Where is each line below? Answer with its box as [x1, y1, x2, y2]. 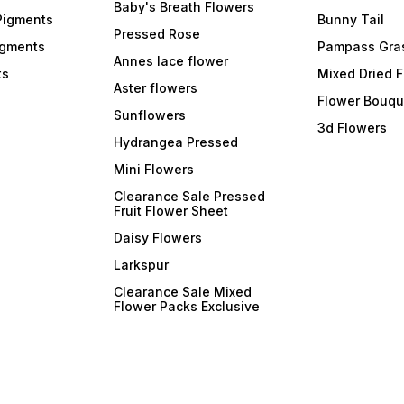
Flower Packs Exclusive [114, 298, 261, 315]
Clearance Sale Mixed [114, 284, 252, 300]
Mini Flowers [114, 161, 195, 178]
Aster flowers [114, 80, 198, 96]
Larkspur [114, 257, 170, 273]
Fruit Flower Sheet [114, 203, 229, 219]
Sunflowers [114, 107, 187, 124]
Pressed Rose [114, 26, 201, 42]
